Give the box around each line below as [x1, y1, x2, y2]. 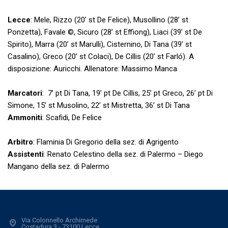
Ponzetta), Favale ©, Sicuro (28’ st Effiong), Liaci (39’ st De [8, 27, 202, 37]
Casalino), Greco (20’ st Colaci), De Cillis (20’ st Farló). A [8, 51, 194, 61]
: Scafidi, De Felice [42, 112, 102, 122]
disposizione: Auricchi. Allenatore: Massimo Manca [8, 64, 177, 73]
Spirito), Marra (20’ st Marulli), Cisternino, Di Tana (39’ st [8, 39, 192, 49]
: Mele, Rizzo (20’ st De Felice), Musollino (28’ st [31, 15, 188, 24]
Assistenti [8, 149, 44, 159]
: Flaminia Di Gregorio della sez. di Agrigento [33, 137, 179, 147]
